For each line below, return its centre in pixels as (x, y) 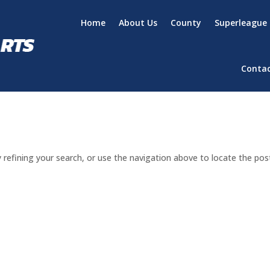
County (186, 23)
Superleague (240, 23)
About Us (138, 23)
